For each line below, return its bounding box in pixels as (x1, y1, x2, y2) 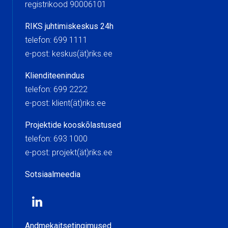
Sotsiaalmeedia (25, 169, 80, 180)
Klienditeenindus (25, 71, 84, 81)
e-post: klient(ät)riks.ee (25, 98, 106, 108)
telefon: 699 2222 (25, 84, 88, 95)
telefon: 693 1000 (25, 134, 88, 144)
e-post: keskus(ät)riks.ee (25, 49, 133, 59)
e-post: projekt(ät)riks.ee (25, 148, 112, 158)
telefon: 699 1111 (25, 35, 88, 45)
